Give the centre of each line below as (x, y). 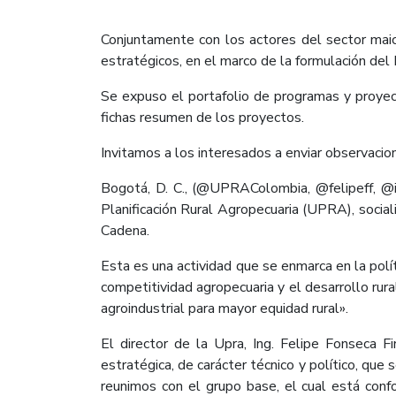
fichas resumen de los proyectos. (202, 117)
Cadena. (125, 230)
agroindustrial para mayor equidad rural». (225, 308)
